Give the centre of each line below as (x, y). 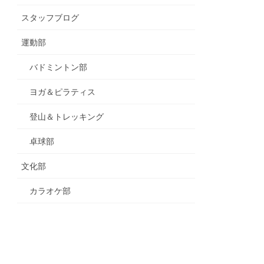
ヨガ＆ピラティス (63, 92)
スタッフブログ (50, 17)
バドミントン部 (59, 67)
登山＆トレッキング (67, 116)
